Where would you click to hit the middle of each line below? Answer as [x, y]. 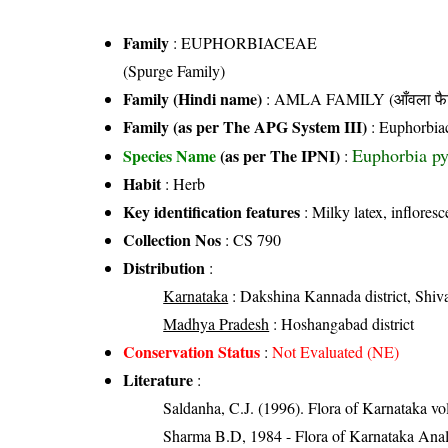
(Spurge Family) [174, 70]
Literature [158, 379]
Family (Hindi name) [193, 98]
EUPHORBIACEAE [249, 42]
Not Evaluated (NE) [336, 351]
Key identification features [212, 211]
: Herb [183, 183]
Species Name [172, 155]
